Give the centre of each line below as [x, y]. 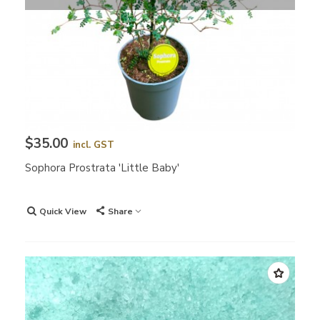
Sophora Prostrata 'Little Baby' [102, 168]
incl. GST [94, 145]
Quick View [63, 212]
